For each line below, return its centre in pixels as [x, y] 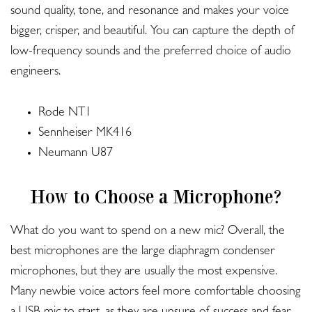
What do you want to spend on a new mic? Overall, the [148, 232]
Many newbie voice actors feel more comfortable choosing [156, 293]
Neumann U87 [76, 154]
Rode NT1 [65, 114]
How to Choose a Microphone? [156, 197]
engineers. [36, 73]
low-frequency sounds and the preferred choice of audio [151, 53]
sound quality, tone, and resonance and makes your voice [150, 12]
